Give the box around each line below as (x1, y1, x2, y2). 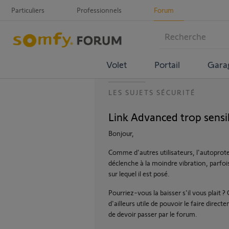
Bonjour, (108, 129, 134, 138)
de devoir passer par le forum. (108, 210, 197, 218)
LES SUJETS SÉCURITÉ (108, 88, 196, 97)
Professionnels (77, 6, 122, 14)
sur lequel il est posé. (108, 169, 170, 178)
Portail (154, 58, 180, 70)
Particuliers (11, 6, 44, 14)
